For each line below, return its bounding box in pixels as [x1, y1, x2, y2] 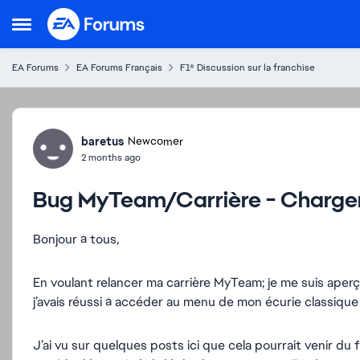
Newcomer [128, 134, 183, 149]
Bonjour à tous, [33, 231, 119, 247]
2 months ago [81, 150, 141, 164]
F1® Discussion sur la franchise [180, 61, 315, 74]
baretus [81, 133, 124, 149]
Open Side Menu [11, 20, 108, 37]
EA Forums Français [76, 61, 162, 74]
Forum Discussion [10, 105, 211, 139]
